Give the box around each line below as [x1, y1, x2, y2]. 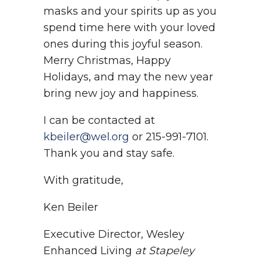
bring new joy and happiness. [43, 87, 198, 100]
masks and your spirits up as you [43, 5, 217, 18]
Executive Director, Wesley [43, 228, 184, 241]
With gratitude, [43, 174, 123, 187]
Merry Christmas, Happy [43, 54, 171, 67]
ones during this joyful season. [43, 38, 205, 50]
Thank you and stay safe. [43, 147, 174, 160]
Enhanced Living [43, 244, 135, 257]
